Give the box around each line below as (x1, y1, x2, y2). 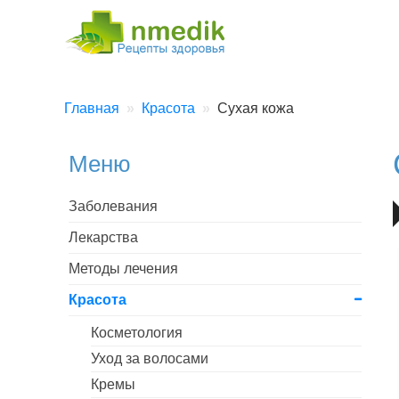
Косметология (91, 325, 183, 340)
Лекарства (69, 230, 138, 245)
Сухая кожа (217, 101, 294, 116)
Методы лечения (69, 261, 178, 276)
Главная (64, 101, 119, 116)
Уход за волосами (91, 351, 208, 366)
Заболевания (69, 199, 158, 214)
